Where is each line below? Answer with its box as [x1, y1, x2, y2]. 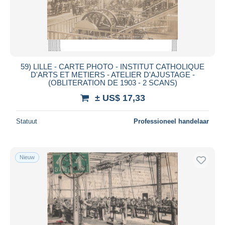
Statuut [16, 117, 37, 125]
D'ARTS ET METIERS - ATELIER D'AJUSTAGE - [30, 70, 195, 79]
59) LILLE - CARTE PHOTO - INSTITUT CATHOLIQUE [21, 62, 204, 71]
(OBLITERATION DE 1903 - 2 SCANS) [48, 78, 177, 87]
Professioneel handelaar [134, 117, 209, 125]
